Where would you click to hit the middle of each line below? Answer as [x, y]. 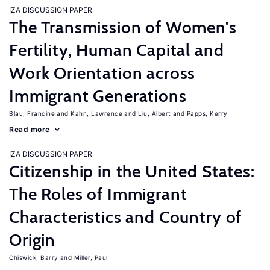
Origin [33, 240]
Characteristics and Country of [126, 217]
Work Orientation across [102, 73]
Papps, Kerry [207, 113]
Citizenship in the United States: [132, 171]
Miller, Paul [91, 257]
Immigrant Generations [98, 96]
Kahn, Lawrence [96, 113]
